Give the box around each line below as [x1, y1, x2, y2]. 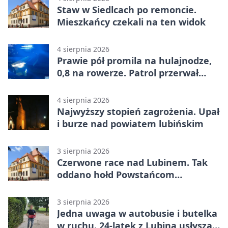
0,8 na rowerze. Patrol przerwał [57, 66, 198, 79]
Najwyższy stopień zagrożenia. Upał [57, 105, 219, 118]
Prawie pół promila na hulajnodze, [57, 54, 212, 67]
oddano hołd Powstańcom [57, 168, 175, 181]
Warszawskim [57, 180, 120, 193]
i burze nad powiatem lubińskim [57, 117, 204, 130]
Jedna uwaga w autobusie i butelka [57, 207, 217, 219]
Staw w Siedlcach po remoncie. [57, 3, 196, 16]
